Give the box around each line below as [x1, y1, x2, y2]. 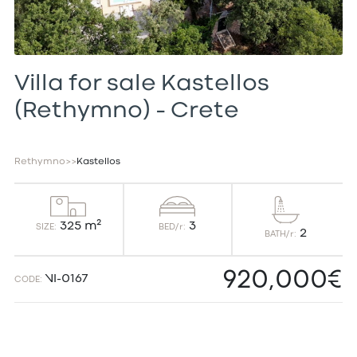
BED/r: [159, 223, 186, 232]
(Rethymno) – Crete [14, 100, 239, 121]
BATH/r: [265, 229, 297, 238]
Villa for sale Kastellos [14, 73, 269, 94]
